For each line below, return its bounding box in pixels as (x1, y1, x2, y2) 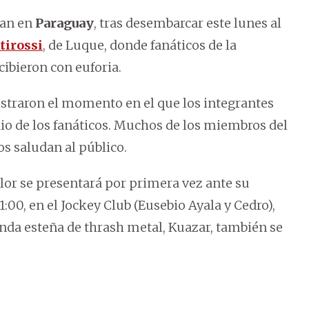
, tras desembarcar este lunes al (94, 15, 281, 32)
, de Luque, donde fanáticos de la (43, 37, 237, 54)
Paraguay (35, 15, 94, 32)
